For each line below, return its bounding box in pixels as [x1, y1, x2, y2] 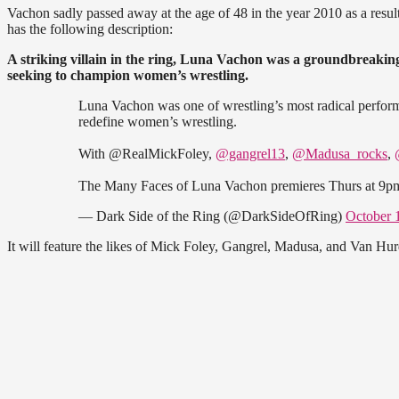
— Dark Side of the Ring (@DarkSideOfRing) [78, 208, 346, 224]
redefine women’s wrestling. [78, 113, 237, 129]
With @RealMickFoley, [78, 145, 216, 161]
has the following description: [7, 20, 173, 37]
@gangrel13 [216, 145, 285, 161]
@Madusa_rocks [292, 145, 387, 161]
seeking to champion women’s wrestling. [7, 67, 248, 83]
